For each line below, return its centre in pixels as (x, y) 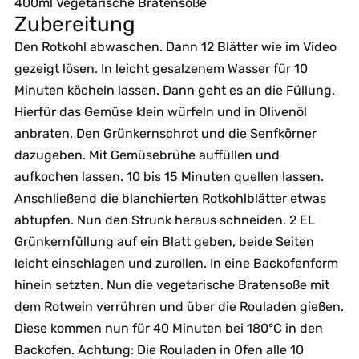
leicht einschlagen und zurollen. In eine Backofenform (176, 263)
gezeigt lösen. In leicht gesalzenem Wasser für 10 (161, 68)
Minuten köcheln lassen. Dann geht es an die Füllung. (174, 90)
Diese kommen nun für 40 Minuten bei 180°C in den (168, 328)
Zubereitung (75, 24)
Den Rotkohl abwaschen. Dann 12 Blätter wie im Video (175, 46)
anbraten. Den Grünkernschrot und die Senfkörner (165, 133)
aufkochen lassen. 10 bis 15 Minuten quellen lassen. (169, 176)
